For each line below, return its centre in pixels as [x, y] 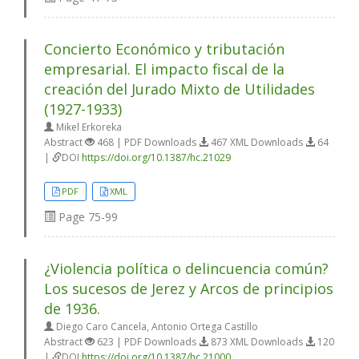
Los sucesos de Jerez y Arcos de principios [189, 288]
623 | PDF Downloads [147, 341]
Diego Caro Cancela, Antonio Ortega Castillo [156, 326]
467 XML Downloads [257, 142]
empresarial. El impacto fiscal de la [164, 69]
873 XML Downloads [257, 341]
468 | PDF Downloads [147, 142]
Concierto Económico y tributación [164, 48]
